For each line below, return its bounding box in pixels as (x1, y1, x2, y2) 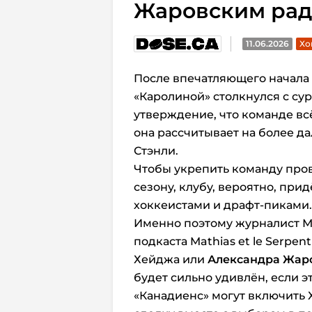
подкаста (134, 235, 190, 248)
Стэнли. (134, 144, 178, 157)
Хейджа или (134, 253, 208, 266)
